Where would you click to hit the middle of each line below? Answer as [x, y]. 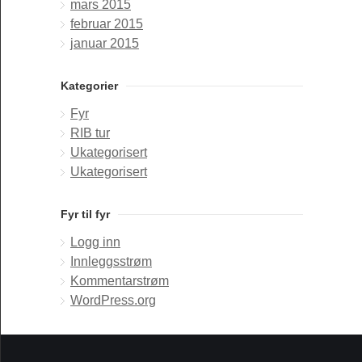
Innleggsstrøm [111, 261]
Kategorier [89, 86]
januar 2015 [105, 43]
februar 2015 [107, 24]
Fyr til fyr [85, 214]
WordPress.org [113, 300]
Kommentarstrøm [120, 281]
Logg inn [95, 242]
